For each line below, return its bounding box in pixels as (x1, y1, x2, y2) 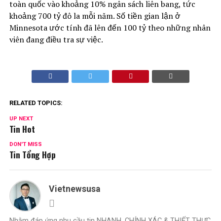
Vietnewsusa (48, 184, 100, 194)
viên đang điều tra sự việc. (9, 34, 103, 45)
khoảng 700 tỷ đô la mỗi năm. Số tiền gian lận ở (9, 10, 181, 21)
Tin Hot (9, 122, 35, 135)
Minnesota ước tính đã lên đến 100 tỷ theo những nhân (9, 22, 211, 33)
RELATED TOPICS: (9, 99, 63, 107)
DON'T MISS (9, 141, 42, 147)
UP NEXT (9, 115, 33, 122)
